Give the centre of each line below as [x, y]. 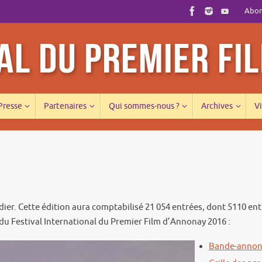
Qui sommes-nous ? [144, 106]
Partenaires [65, 106]
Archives [217, 106]
